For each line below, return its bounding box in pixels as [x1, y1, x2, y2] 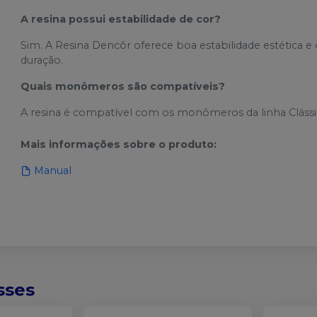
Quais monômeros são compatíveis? [21, 79, 226, 93]
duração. [21, 53, 64, 67]
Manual [34, 163, 72, 177]
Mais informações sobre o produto [21, 137, 214, 151]
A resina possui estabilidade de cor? [21, 12, 221, 25]
